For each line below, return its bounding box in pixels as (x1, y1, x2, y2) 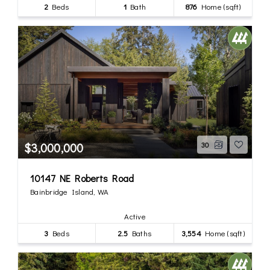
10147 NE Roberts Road (30, 171, 134, 184)
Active (124, 210, 146, 221)
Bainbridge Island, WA (30, 186, 109, 196)
